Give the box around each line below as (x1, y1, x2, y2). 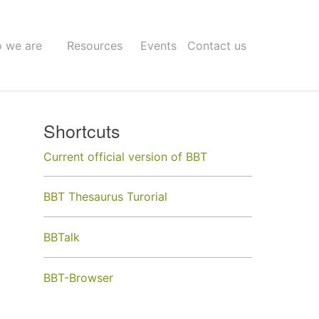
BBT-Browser (43, 271, 113, 285)
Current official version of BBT (43, 150, 207, 164)
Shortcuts (43, 117, 120, 143)
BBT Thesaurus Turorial (43, 189, 167, 204)
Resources (67, 38, 122, 53)
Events (140, 38, 177, 53)
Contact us (187, 38, 246, 53)
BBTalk (43, 230, 80, 244)
